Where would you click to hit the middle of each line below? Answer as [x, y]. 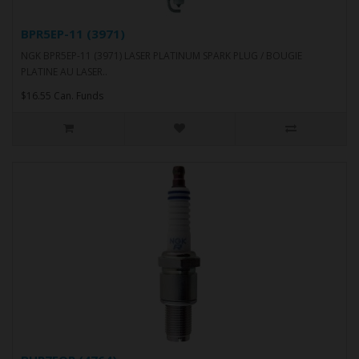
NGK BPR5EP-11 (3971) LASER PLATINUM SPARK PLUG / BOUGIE [161, 55]
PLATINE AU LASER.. [64, 71]
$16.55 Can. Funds [62, 95]
